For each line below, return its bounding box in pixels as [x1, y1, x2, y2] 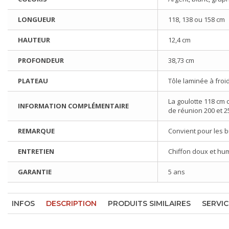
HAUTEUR [18, 35, 50, 45]
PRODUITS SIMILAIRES [108, 199, 191, 209]
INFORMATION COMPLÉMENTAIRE [18, 101, 129, 111]
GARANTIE [18, 167, 52, 177]
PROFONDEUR [18, 56, 64, 65]
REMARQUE [18, 126, 55, 136]
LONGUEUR [18, 15, 55, 25]
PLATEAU [18, 76, 48, 86]
